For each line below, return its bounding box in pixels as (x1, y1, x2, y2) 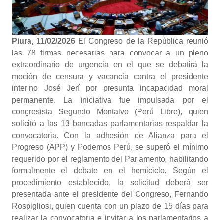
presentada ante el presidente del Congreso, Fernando (12, 190, 208, 198)
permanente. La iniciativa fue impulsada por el (12, 96, 208, 104)
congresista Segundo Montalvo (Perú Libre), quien (12, 108, 208, 116)
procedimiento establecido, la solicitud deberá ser (12, 178, 208, 187)
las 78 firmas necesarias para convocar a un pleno (12, 49, 208, 57)
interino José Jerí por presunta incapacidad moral (12, 84, 208, 92)
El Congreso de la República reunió (78, 37, 209, 45)
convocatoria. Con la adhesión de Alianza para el (12, 131, 208, 139)
